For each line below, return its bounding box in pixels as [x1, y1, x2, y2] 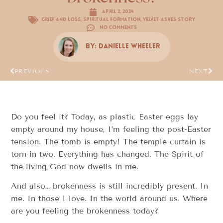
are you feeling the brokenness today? [11, 206, 162, 216]
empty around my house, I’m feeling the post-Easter [11, 124, 212, 134]
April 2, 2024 [102, 9, 134, 15]
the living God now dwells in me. [11, 161, 142, 171]
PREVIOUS [14, 67, 50, 75]
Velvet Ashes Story [142, 17, 195, 23]
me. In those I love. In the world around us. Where [11, 193, 208, 203]
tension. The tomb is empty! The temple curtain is [11, 136, 206, 146]
